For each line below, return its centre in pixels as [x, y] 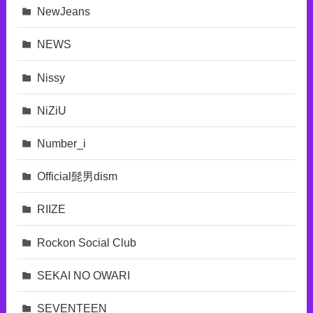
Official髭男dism [78, 176]
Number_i [62, 143]
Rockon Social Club [87, 242]
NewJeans [64, 12]
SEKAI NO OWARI [84, 275]
